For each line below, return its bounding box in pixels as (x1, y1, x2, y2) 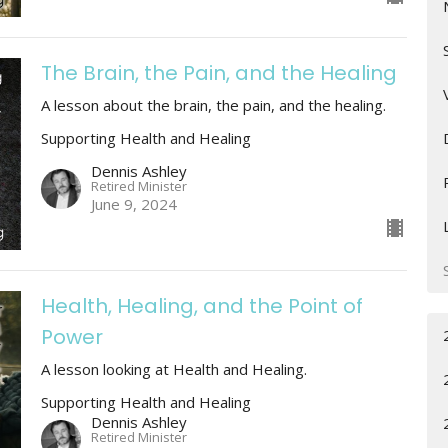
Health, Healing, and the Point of (40, 291, 363, 320)
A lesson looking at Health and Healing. (40, 358, 307, 379)
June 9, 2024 (90, 193, 177, 214)
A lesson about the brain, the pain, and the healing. (40, 95, 386, 116)
